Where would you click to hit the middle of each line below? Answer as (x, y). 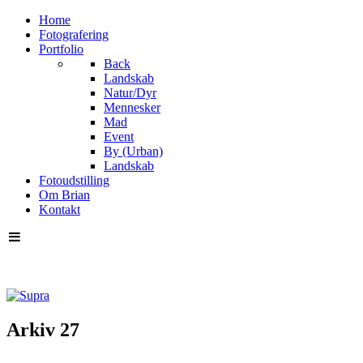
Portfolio (61, 49)
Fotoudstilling (74, 180)
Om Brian (64, 195)
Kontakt (60, 209)
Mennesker (132, 107)
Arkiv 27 (43, 329)
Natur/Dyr (130, 93)
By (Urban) (133, 151)
